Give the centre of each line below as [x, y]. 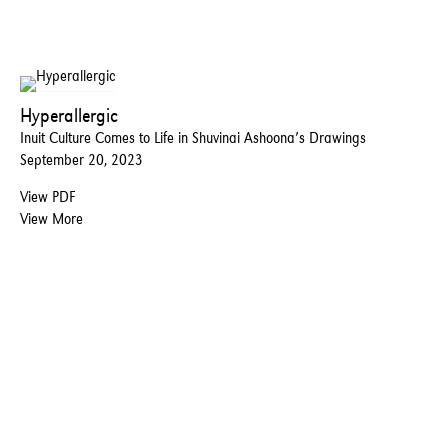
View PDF [47, 197]
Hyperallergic [69, 115]
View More [51, 219]
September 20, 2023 [81, 160]
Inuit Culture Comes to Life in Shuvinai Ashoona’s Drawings [193, 138]
